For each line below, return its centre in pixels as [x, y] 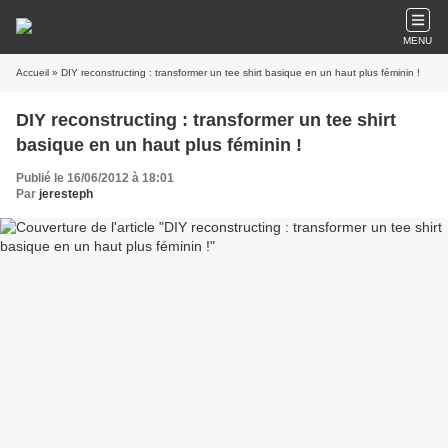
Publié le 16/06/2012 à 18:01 [95, 178]
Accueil [32, 72]
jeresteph [66, 194]
